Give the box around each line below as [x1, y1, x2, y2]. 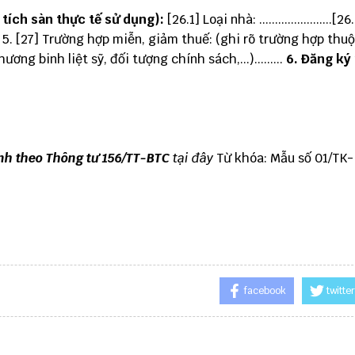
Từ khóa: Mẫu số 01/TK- [213, 150, 353, 166]
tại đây [173, 150, 213, 166]
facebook [243, 284, 286, 297]
